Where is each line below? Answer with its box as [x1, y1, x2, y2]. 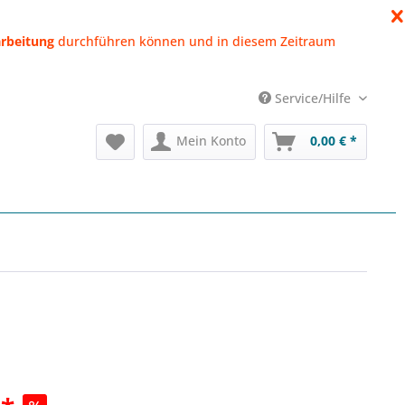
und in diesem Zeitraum [188, 33, 335, 50]
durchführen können [57, 33, 185, 50]
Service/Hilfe [271, 89, 354, 107]
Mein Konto [176, 132, 246, 149]
